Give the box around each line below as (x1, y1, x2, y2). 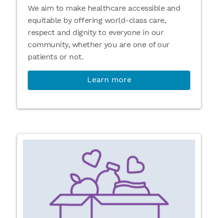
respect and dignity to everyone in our (28, 28, 163, 37)
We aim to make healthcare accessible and (28, 3, 180, 13)
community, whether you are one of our (28, 40, 170, 49)
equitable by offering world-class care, (28, 16, 166, 25)
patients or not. (28, 52, 83, 61)
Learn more (87, 75, 131, 84)
